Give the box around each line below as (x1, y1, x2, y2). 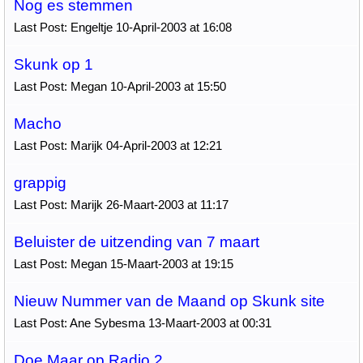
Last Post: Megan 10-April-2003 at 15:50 (13, 79, 226, 93)
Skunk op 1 (13, 56, 93, 73)
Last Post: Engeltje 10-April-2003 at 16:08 (13, 20, 232, 34)
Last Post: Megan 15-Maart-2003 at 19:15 (13, 257, 233, 271)
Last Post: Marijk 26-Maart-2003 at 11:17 (13, 198, 228, 211)
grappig (13, 174, 66, 191)
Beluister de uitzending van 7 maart (13, 233, 259, 250)
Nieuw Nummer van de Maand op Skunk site (13, 293, 325, 310)
